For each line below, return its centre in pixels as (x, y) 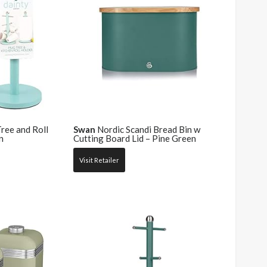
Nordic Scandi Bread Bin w (148, 130)
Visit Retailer (99, 160)
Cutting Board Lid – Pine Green (134, 139)
